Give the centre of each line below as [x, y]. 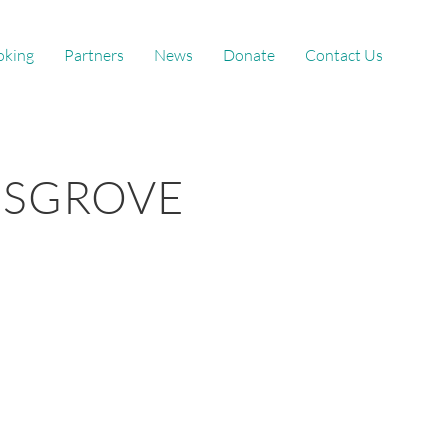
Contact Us [344, 55]
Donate [249, 55]
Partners [94, 55]
